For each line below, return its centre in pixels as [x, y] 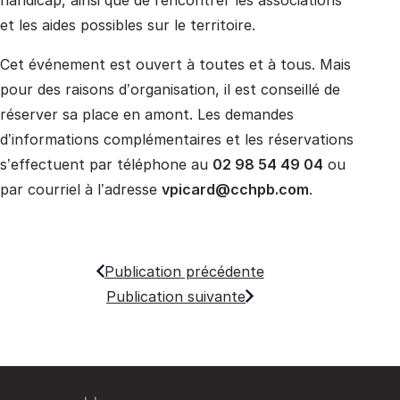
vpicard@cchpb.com [235, 189]
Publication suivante [176, 296]
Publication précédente [184, 271]
